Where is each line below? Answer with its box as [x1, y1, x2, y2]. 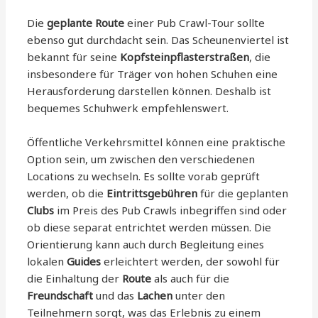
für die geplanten [197, 185, 289, 200]
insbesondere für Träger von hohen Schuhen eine [27, 66, 278, 81]
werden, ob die [27, 185, 107, 200]
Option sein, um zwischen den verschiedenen [27, 151, 256, 166]
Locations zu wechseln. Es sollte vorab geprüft [27, 168, 261, 183]
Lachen [137, 287, 173, 302]
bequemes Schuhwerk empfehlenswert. [27, 100, 229, 115]
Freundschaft [27, 287, 94, 302]
